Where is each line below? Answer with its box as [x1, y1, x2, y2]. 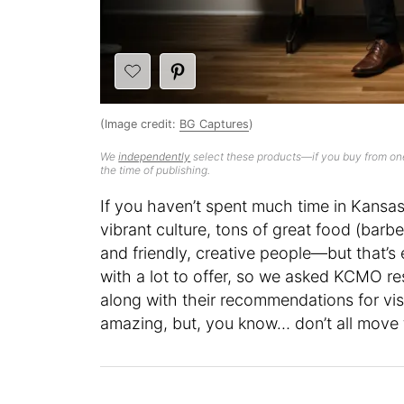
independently [118, 149, 191, 163]
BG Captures [179, 116, 250, 131]
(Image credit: [100, 116, 180, 131]
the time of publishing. [100, 162, 211, 177]
